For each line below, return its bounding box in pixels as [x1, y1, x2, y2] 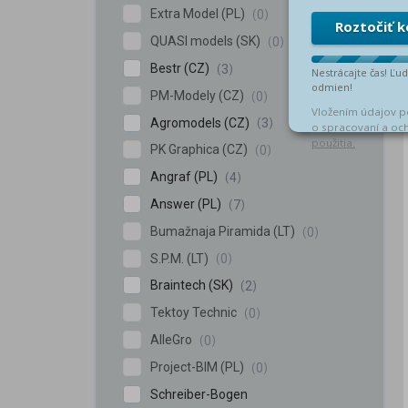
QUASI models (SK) [150, 34, 263, 49]
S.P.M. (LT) [150, 250, 211, 266]
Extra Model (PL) [150, 6, 248, 22]
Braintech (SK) [150, 278, 236, 293]
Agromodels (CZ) [150, 115, 252, 130]
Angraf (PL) [150, 169, 220, 185]
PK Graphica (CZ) [150, 142, 250, 158]
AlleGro [150, 332, 195, 347]
